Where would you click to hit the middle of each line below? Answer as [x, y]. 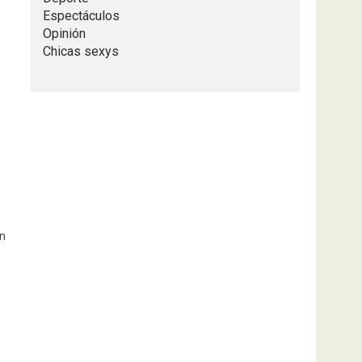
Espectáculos [81, 16]
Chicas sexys [80, 51]
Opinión [64, 34]
